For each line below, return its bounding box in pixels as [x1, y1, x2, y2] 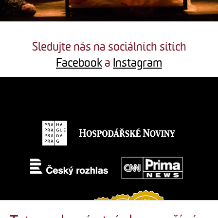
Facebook [56, 55, 102, 71]
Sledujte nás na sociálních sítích [32, 39, 186, 54]
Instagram [113, 55, 162, 71]
